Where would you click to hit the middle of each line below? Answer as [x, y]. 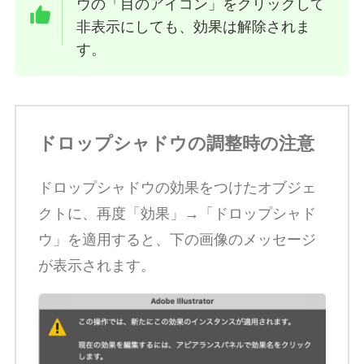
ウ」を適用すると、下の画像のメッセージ [177, 240]
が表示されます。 [96, 266]
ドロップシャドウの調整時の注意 [176, 144]
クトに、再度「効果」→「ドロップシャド [177, 214]
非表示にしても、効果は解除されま [194, 26]
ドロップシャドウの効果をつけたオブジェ [177, 188]
